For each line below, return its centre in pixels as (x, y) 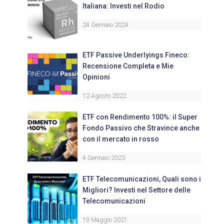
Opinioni (96, 77)
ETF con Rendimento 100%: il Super (140, 117)
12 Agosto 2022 (104, 96)
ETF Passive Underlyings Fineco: (136, 55)
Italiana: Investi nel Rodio (123, 6)
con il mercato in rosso (121, 139)
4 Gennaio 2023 (104, 158)
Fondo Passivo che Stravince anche (141, 128)
